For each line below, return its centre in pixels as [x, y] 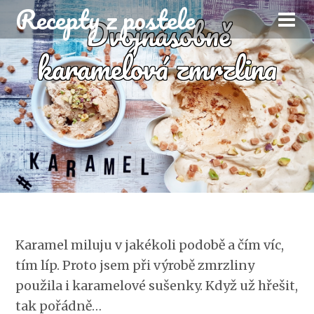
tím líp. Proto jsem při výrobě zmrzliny [135, 265]
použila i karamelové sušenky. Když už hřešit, [157, 286]
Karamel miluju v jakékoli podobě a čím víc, [150, 245]
